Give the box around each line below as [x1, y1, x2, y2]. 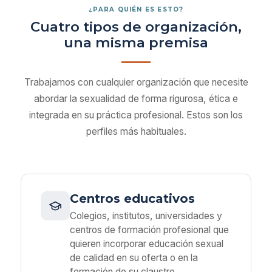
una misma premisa [64, 34, 208, 51]
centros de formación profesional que [70, 224, 229, 236]
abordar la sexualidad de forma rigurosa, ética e [34, 93, 238, 104]
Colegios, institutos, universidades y [70, 210, 222, 222]
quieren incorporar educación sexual [70, 238, 223, 250]
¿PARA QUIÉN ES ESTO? [88, 5, 184, 13]
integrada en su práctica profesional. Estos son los [29, 109, 243, 121]
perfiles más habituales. [86, 126, 186, 137]
